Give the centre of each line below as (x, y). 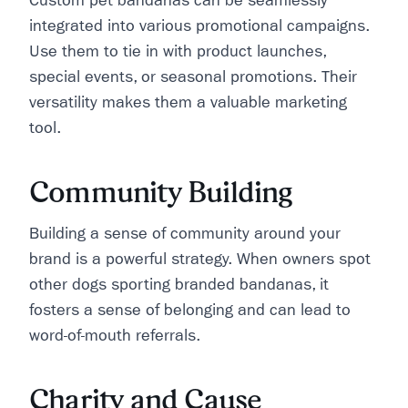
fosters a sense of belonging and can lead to (190, 310)
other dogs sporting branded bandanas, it (179, 285)
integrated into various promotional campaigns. (199, 26)
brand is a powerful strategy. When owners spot (200, 259)
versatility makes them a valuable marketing (188, 102)
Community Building (161, 192)
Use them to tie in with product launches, (178, 51)
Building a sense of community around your (185, 234)
